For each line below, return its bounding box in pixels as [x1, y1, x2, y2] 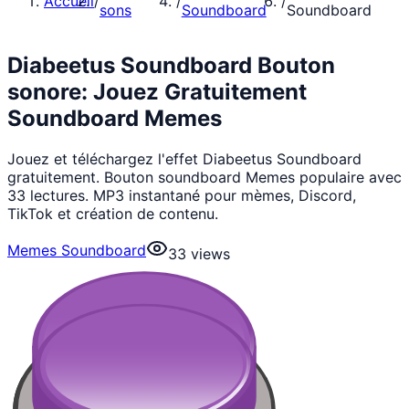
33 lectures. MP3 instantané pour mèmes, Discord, [7, 185, 356, 204]
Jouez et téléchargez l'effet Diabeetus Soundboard [7, 149, 362, 168]
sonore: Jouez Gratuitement [7, 78, 307, 105]
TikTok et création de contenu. [7, 204, 218, 223]
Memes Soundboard [7, 240, 146, 259]
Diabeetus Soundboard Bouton [7, 51, 335, 79]
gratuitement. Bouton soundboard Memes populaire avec [7, 167, 402, 186]
